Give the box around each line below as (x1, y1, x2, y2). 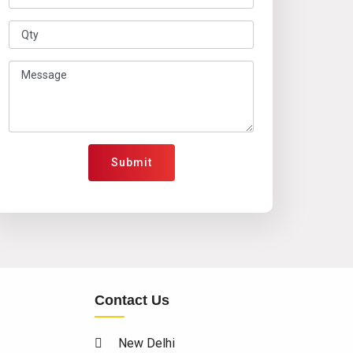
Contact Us (94, 292, 169, 309)
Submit (110, 156, 152, 169)
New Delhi (117, 336, 175, 351)
